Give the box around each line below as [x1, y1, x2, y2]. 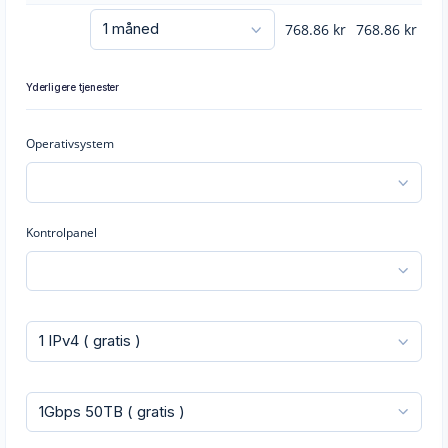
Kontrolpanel [26, 223, 97, 241]
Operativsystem [26, 135, 114, 152]
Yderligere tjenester [26, 81, 119, 93]
